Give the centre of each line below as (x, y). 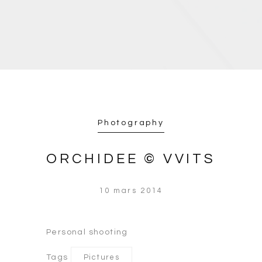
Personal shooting (87, 232)
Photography (131, 123)
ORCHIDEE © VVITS (131, 159)
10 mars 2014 (131, 191)
